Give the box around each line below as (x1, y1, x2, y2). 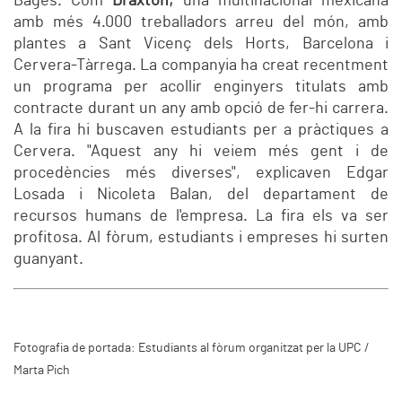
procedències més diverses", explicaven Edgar (13, 165, 389, 182)
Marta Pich (13, 364, 70, 378)
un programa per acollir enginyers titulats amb (13, 79, 389, 96)
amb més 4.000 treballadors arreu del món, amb (13, 14, 389, 31)
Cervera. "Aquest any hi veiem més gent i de (13, 144, 389, 161)
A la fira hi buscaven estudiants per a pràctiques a (13, 122, 389, 139)
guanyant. (13, 251, 83, 268)
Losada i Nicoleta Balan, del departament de (13, 187, 389, 204)
